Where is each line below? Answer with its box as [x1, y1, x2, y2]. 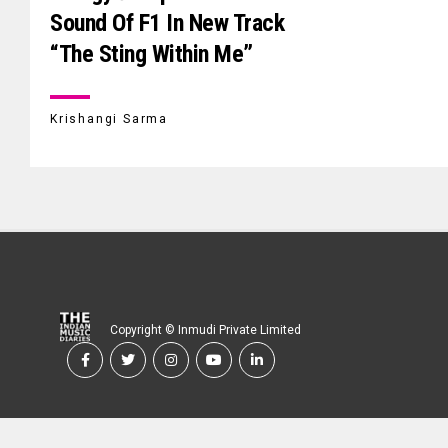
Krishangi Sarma [50, 111, 168, 126]
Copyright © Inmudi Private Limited [110, 322, 301, 337]
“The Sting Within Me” [50, 39, 253, 68]
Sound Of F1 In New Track [50, 8, 285, 37]
